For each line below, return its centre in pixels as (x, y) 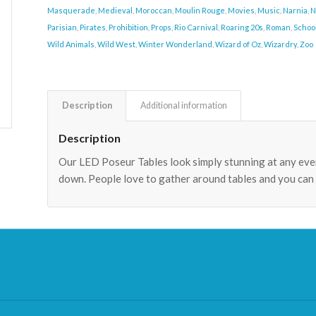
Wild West (117, 44)
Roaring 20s (242, 27)
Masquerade (72, 10)
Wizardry (281, 44)
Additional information (184, 105)
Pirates (93, 27)
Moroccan (154, 10)
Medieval (116, 10)
